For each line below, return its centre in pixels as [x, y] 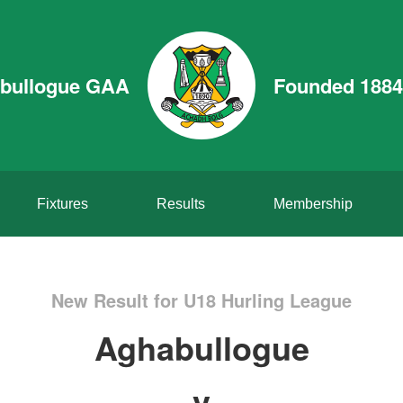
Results [180, 204]
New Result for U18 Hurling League [201, 300]
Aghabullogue [201, 347]
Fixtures [62, 204]
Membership [313, 204]
